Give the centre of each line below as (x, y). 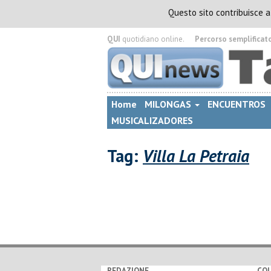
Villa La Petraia (196, 156)
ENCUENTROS (237, 104)
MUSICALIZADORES (152, 120)
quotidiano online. (152, 39)
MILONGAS (169, 104)
